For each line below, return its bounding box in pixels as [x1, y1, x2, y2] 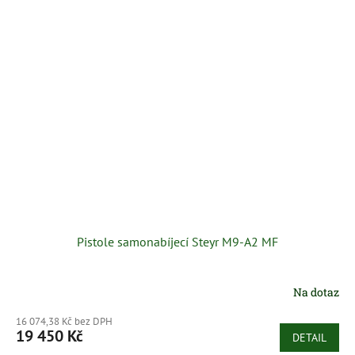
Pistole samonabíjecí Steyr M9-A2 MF [77, 234, 278, 250]
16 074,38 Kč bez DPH [16, 315, 113, 329]
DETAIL [292, 330, 326, 345]
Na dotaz [293, 284, 339, 300]
